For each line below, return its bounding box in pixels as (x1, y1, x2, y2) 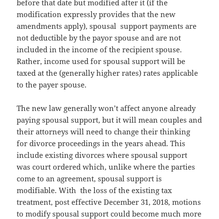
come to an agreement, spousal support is (17, 174, 162, 184)
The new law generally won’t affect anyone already (17, 103, 196, 113)
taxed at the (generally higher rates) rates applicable (17, 68, 198, 78)
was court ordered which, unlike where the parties (17, 162, 196, 172)
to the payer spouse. (17, 80, 87, 90)
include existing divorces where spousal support (17, 150, 188, 160)
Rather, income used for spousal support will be (17, 56, 186, 66)
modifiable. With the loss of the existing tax (17, 185, 173, 196)
